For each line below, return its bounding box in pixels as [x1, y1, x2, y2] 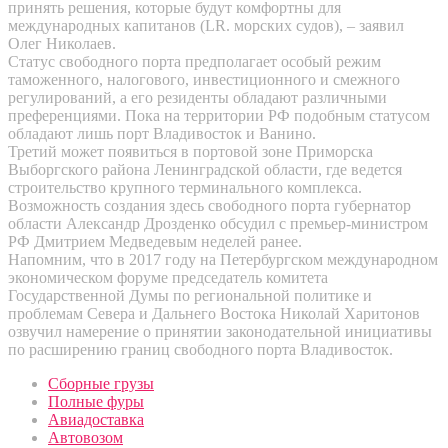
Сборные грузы [48, 375, 154, 393]
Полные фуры [48, 393, 144, 411]
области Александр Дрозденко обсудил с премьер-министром [8, 215, 428, 233]
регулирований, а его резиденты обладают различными [8, 89, 387, 107]
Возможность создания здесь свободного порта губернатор [8, 197, 411, 215]
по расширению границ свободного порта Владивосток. [8, 341, 393, 359]
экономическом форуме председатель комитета [8, 269, 328, 287]
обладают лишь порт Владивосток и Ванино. [8, 125, 316, 143]
